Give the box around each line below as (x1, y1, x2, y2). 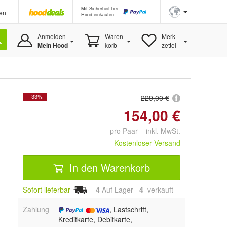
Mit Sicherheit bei (81, 5, 118, 12)
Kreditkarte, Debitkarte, (58, 214, 132, 225)
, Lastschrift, (109, 204, 148, 215)
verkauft (145, 184, 173, 195)
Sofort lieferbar (23, 184, 70, 195)
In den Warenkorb (66, 160, 150, 175)
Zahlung (23, 204, 49, 215)
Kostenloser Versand (114, 138, 180, 148)
